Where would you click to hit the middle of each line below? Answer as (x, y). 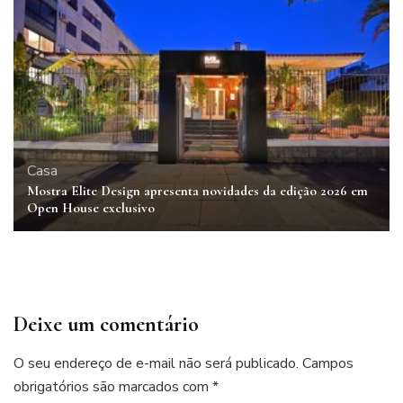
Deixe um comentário (106, 325)
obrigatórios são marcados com (113, 387)
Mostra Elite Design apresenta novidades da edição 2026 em (197, 191)
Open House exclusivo (91, 208)
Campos (328, 364)
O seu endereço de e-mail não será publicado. (156, 364)
